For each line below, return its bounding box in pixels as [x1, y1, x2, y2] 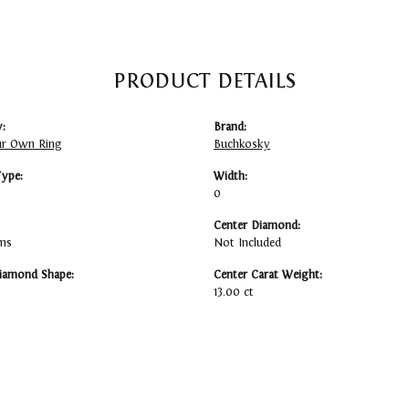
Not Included [214, 236, 281, 250]
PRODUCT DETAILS [113, 68, 296, 93]
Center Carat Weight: [214, 268, 322, 282]
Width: [214, 170, 247, 184]
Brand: [214, 121, 246, 134]
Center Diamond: [214, 219, 300, 233]
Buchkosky [214, 138, 270, 152]
